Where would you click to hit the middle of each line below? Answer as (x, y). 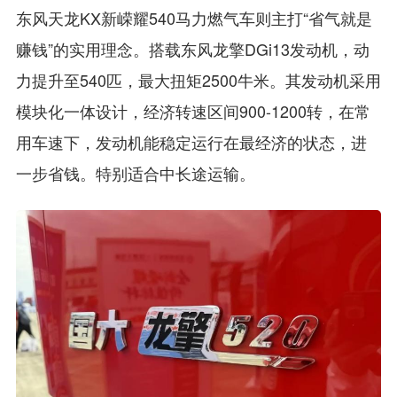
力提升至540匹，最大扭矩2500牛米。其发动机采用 (198, 79)
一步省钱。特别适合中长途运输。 (135, 172)
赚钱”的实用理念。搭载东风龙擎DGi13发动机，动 (192, 48)
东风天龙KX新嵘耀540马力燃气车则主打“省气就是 (194, 17)
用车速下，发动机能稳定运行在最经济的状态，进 (191, 141)
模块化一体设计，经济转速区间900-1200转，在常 (193, 110)
